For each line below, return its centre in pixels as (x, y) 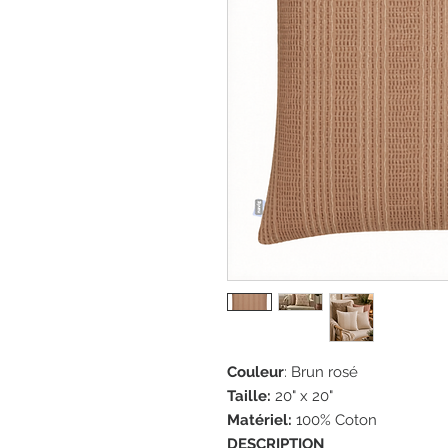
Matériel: (259, 420)
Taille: (249, 396)
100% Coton (334, 420)
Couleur (255, 372)
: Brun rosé (321, 372)
